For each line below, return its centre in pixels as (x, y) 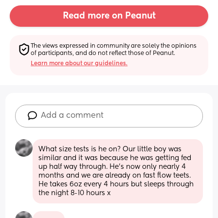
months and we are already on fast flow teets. (115, 175)
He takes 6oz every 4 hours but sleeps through (116, 184)
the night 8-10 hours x (75, 193)
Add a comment (73, 116)
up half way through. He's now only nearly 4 (112, 167)
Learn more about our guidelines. (79, 64)
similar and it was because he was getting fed (115, 158)
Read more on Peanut (109, 16)
